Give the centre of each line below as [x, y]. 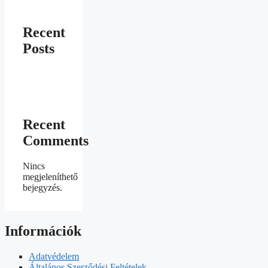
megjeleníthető [50, 177]
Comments [56, 141]
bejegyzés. [42, 188]
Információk [43, 231]
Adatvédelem [54, 256]
